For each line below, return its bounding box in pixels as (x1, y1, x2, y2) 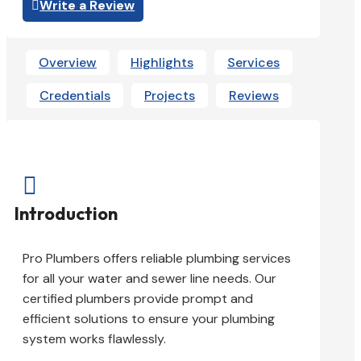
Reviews (228, 87, 279, 104)
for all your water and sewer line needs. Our (23, 270, 276, 288)
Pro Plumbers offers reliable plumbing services (23, 250, 291, 268)
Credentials (39, 87, 110, 104)
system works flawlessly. (23, 330, 166, 348)
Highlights (130, 54, 193, 71)
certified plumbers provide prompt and (23, 290, 253, 308)
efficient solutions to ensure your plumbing (23, 310, 275, 328)
